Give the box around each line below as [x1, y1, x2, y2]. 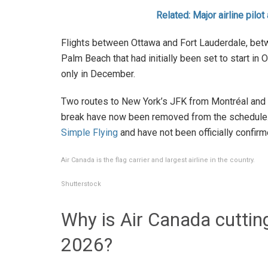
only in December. [61, 68, 135, 80]
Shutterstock [61, 179, 101, 188]
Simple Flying [61, 126, 118, 138]
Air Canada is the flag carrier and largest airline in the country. [61, 156, 255, 164]
